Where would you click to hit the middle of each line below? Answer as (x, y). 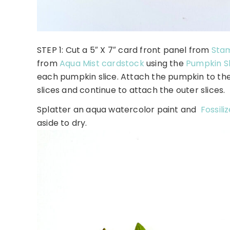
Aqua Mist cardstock (102, 64)
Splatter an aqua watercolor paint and (119, 110)
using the (165, 64)
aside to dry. (62, 123)
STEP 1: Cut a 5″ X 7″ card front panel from (124, 50)
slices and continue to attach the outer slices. (131, 90)
